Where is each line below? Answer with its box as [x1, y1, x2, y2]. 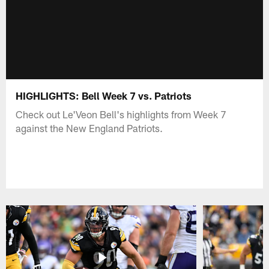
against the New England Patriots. [16, 121, 163, 134]
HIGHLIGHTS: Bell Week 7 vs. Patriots [16, 89, 192, 101]
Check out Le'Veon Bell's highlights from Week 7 [16, 107, 227, 120]
